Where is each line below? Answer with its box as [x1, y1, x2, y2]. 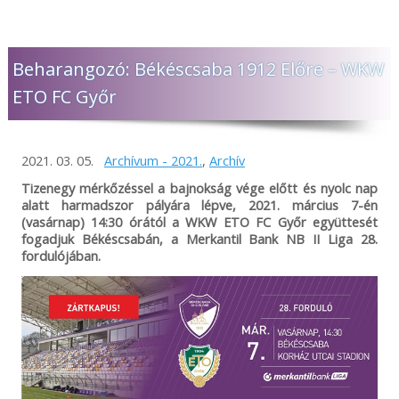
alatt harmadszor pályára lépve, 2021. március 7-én [20, 195, 379, 214]
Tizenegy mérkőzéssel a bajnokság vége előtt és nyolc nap [20, 178, 379, 197]
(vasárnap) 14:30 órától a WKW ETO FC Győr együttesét [20, 212, 379, 231]
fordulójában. [20, 246, 101, 265]
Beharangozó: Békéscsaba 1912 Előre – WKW [12, 56, 384, 81]
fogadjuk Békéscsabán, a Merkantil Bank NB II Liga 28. [20, 229, 379, 248]
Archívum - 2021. [103, 151, 202, 169]
